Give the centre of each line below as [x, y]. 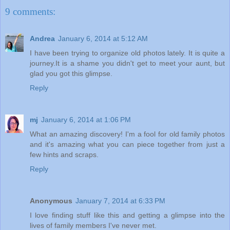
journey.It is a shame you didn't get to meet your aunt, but [127, 63]
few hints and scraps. [64, 154]
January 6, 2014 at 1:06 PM [86, 119]
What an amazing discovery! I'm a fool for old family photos [127, 134]
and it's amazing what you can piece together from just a [127, 144]
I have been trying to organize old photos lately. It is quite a [127, 53]
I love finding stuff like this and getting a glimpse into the [127, 215]
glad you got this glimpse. [71, 73]
